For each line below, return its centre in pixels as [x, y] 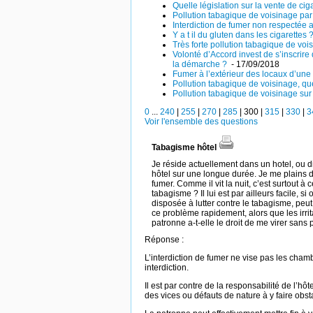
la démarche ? [201, 64]
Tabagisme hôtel [185, 147]
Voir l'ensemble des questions [201, 122]
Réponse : [164, 239]
